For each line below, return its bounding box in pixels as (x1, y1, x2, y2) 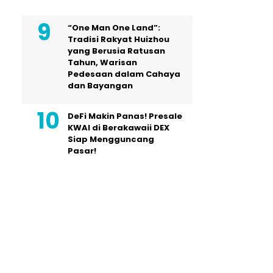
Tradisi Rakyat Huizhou (68, 33, 169, 45)
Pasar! (68, 144, 96, 157)
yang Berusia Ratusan (68, 44, 165, 57)
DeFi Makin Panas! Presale (68, 110, 182, 122)
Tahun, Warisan (68, 56, 137, 68)
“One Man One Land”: (68, 21, 160, 34)
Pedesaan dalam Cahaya (68, 68, 180, 80)
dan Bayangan (68, 79, 133, 91)
